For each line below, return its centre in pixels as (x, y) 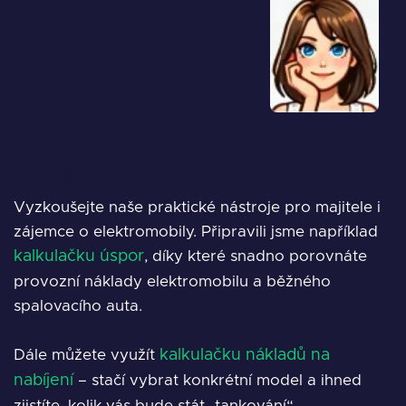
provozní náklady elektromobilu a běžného (172, 282)
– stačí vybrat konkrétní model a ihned (217, 381)
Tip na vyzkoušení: (85, 174)
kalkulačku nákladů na (245, 356)
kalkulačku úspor (79, 257)
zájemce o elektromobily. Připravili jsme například (196, 232)
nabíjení (43, 381)
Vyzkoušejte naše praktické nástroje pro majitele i (197, 208)
